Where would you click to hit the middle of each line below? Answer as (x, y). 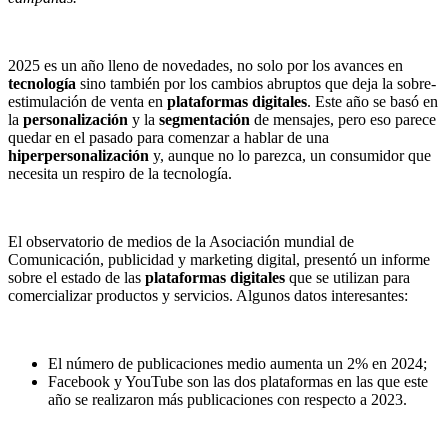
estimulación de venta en (87, 101)
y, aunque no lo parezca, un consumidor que (290, 155)
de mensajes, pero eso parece (343, 119)
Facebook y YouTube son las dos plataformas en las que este (238, 381)
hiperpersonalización (78, 155)
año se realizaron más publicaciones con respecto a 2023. (227, 399)
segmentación (204, 119)
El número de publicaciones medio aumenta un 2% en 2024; (237, 363)
